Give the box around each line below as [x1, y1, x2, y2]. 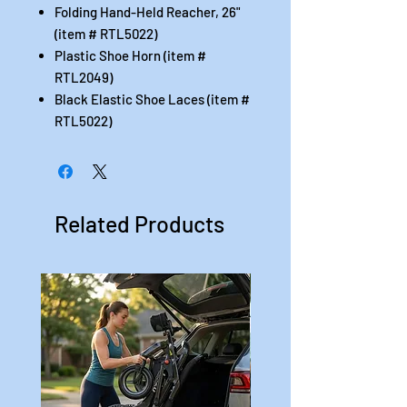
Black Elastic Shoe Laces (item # [55, 91, 250, 107]
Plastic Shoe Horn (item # [55, 47, 206, 64]
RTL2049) [55, 69, 113, 85]
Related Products [55, 210, 224, 237]
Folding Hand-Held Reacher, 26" [55, 4, 240, 20]
